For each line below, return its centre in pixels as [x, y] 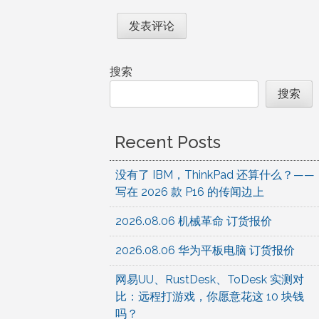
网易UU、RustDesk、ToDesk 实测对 [209, 279]
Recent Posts [167, 142]
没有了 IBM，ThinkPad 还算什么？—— [215, 174]
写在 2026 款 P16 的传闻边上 [189, 192]
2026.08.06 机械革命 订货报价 [193, 221]
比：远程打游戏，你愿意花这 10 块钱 [209, 296]
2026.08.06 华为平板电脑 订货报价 [205, 250]
